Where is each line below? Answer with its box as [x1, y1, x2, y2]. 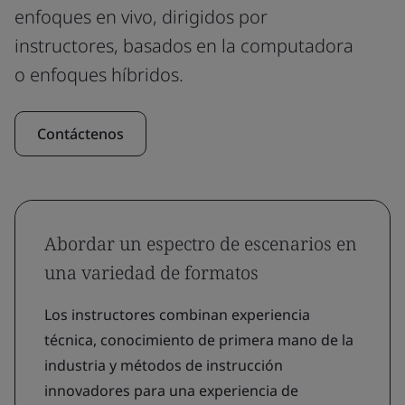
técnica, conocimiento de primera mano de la [44, 330, 353, 350]
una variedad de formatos [44, 260, 259, 285]
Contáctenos [37, 124, 124, 144]
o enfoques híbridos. [14, 62, 184, 87]
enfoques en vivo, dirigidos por [14, 5, 268, 29]
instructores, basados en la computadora [14, 33, 353, 58]
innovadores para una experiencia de [44, 381, 298, 400]
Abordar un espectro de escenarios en [44, 231, 357, 256]
